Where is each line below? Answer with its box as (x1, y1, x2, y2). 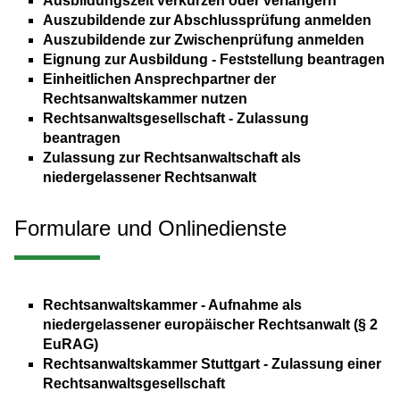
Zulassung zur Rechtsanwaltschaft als (43, 150, 301, 166)
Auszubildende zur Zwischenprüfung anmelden (43, 32, 364, 48)
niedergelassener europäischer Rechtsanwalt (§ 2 (43, 317, 378, 333)
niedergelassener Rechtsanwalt (43, 170, 256, 186)
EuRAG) (43, 337, 98, 353)
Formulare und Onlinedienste (14, 216, 287, 241)
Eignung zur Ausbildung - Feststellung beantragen (43, 52, 385, 68)
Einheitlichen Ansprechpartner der (43, 71, 276, 87)
